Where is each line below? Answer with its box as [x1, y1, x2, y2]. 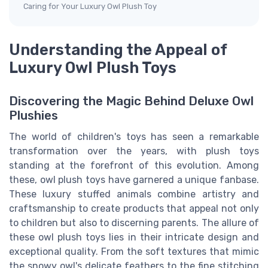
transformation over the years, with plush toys [9, 145, 259, 157]
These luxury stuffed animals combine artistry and [9, 188, 259, 200]
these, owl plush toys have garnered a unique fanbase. [9, 174, 259, 186]
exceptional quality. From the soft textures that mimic [9, 246, 259, 258]
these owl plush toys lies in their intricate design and [9, 232, 259, 243]
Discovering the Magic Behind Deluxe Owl [9, 94, 254, 109]
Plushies [9, 108, 58, 123]
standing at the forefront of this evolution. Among [9, 160, 259, 172]
